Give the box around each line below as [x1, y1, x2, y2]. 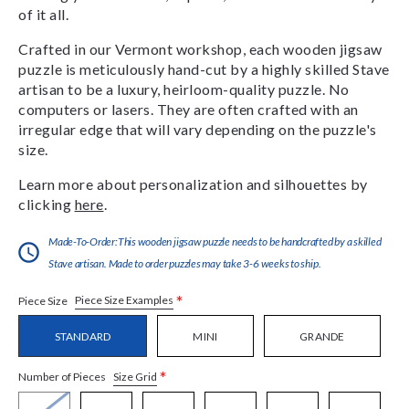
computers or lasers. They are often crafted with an [18, 100, 359, 118]
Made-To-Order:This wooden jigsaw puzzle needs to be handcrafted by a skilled [48, 234, 382, 248]
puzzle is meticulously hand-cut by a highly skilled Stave [18, 59, 390, 78]
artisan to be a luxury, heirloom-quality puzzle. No [18, 79, 350, 98]
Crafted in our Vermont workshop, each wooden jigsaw [18, 39, 383, 58]
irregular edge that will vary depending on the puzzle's [18, 120, 377, 138]
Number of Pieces [18, 370, 110, 384]
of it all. [18, 5, 68, 23]
